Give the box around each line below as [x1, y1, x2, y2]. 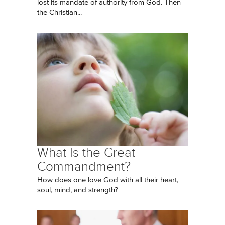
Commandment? [37, 159, 131, 174]
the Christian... [37, 9, 82, 16]
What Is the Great [37, 145, 135, 160]
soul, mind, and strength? [37, 186, 118, 194]
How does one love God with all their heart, [37, 176, 178, 184]
